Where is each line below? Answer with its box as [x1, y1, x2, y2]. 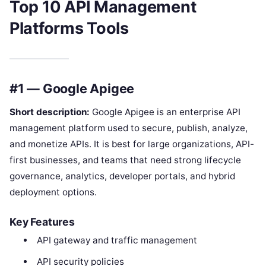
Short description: [9, 106, 90, 118]
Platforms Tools [9, 18, 129, 39]
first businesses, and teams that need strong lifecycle [9, 154, 241, 166]
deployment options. [9, 186, 97, 198]
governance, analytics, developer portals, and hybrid [9, 170, 235, 182]
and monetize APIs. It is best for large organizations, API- [9, 138, 254, 150]
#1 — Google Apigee [9, 80, 135, 96]
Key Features [9, 215, 75, 228]
